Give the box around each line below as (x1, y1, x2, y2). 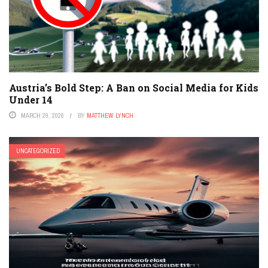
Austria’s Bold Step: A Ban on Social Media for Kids (9, 81, 258, 94)
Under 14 (9, 93, 53, 106)
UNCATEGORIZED (16, 147, 60, 155)
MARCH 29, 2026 (21, 111, 64, 120)
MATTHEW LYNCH (87, 111, 133, 120)
